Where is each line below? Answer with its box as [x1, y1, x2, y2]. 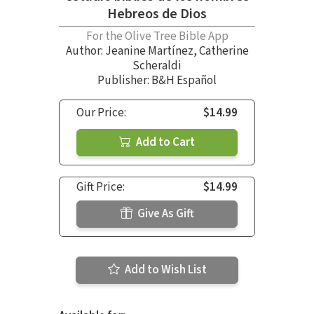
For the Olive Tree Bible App [86, 27, 228, 45]
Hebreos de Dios [107, 4, 207, 24]
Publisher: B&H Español [97, 71, 217, 89]
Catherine [198, 42, 249, 60]
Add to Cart [134, 133, 195, 151]
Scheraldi [132, 57, 182, 74]
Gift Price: [76, 178, 125, 196]
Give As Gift [135, 205, 194, 222]
